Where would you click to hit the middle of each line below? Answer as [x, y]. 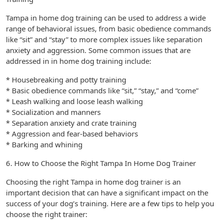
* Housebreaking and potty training [66, 80]
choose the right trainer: [47, 214]
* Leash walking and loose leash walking [74, 101]
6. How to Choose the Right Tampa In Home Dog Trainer [101, 163]
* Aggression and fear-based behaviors [72, 134]
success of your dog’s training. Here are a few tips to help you [110, 203]
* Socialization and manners [53, 112]
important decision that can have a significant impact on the [107, 192]
